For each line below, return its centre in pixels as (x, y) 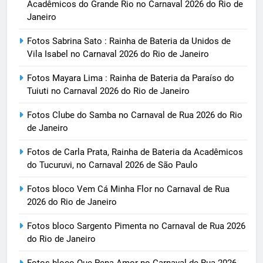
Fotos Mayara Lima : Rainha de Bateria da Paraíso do (131, 78)
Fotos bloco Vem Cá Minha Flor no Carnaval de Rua (128, 189)
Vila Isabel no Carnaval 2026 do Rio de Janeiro (118, 54)
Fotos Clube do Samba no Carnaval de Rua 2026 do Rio (135, 115)
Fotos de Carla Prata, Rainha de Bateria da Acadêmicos (135, 152)
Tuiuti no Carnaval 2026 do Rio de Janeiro (108, 91)
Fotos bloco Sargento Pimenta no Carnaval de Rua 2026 (136, 226)
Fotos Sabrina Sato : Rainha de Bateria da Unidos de (129, 41)
